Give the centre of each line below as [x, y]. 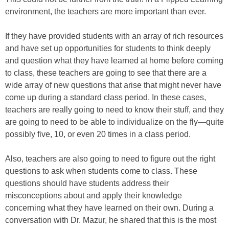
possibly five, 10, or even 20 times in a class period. [98, 134]
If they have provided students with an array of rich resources [114, 36]
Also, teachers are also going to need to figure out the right [110, 159]
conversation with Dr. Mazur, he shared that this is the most [111, 220]
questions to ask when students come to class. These [101, 171]
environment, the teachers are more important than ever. [106, 12]
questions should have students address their [87, 183]
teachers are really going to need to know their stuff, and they [114, 110]
